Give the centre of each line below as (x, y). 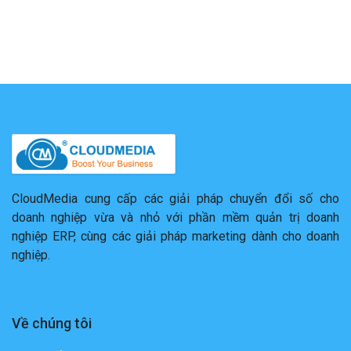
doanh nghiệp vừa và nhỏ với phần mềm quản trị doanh (175, 218)
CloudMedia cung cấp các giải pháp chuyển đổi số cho (175, 199)
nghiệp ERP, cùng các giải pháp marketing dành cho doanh (175, 237)
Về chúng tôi (52, 324)
